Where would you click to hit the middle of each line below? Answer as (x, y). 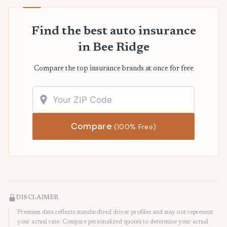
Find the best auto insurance (113, 31)
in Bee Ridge (113, 48)
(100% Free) (135, 127)
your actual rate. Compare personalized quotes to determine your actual (113, 222)
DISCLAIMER (37, 198)
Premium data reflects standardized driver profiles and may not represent (115, 212)
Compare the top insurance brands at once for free (113, 69)
